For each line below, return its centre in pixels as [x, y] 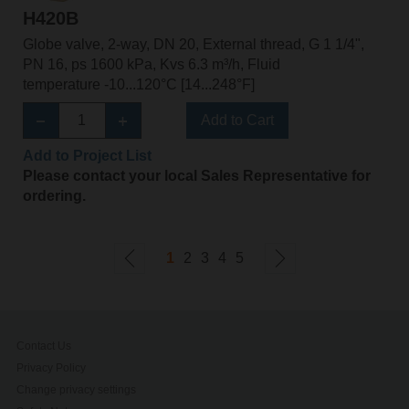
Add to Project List [87, 155]
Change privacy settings [77, 389]
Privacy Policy [52, 367]
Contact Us [44, 346]
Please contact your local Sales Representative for [196, 175]
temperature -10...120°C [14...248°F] [138, 84]
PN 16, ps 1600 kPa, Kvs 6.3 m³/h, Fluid [151, 64]
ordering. [54, 195]
